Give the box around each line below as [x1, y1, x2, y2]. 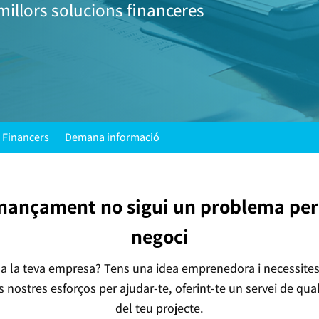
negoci [130, 222, 189, 249]
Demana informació [65, 130, 160, 145]
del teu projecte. [115, 299, 204, 316]
